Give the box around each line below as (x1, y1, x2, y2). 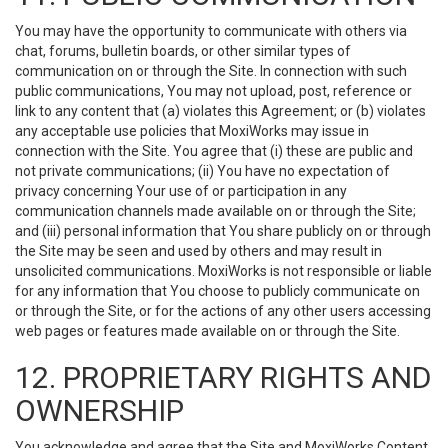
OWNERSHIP (15, 393, 184, 428)
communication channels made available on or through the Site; (15, 203, 416, 219)
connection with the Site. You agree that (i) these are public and (15, 143, 413, 159)
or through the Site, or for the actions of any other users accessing (15, 303, 431, 319)
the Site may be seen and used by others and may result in (15, 243, 382, 259)
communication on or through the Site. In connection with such (15, 63, 407, 79)
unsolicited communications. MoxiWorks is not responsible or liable (15, 263, 432, 279)
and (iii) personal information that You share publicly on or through (15, 223, 431, 239)
